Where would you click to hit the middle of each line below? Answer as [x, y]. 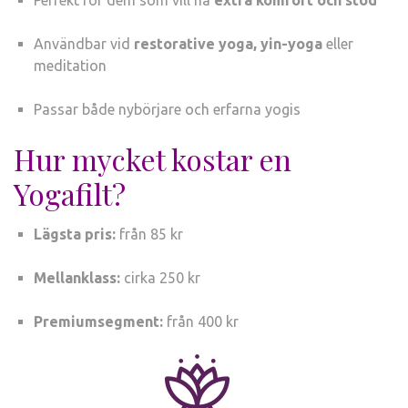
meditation [70, 65]
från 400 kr [201, 321]
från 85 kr [149, 234]
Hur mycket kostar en [153, 158]
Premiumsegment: [98, 321]
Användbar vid [84, 43]
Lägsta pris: [75, 234]
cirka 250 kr [160, 277]
